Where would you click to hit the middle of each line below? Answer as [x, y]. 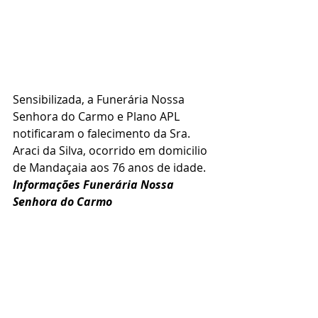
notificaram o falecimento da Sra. [103, 134]
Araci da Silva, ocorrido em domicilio [111, 151]
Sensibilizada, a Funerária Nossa [100, 100]
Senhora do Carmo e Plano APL [98, 117]
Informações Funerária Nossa [95, 185]
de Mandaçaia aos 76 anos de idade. [109, 168]
